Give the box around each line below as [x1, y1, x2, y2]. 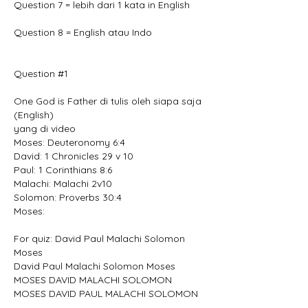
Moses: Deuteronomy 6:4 [14, 135, 125, 148]
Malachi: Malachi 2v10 [14, 177, 112, 190]
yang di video [14, 122, 76, 135]
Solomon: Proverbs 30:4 [14, 190, 122, 203]
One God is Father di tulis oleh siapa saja [14, 94, 201, 107]
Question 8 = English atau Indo [14, 25, 152, 38]
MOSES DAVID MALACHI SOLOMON [14, 273, 172, 286]
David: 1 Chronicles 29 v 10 [14, 149, 133, 162]
